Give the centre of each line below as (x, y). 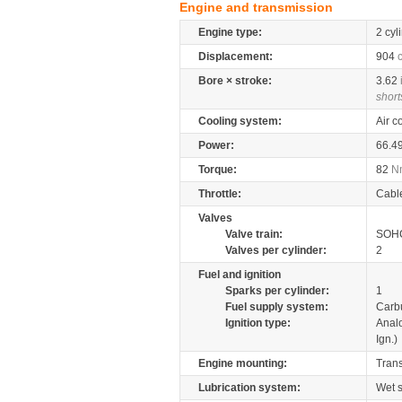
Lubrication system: (249, 388)
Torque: (218, 170)
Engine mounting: (243, 363)
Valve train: (254, 234)
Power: (216, 145)
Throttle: (220, 194)
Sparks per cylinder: (277, 291)
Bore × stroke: (235, 81)
